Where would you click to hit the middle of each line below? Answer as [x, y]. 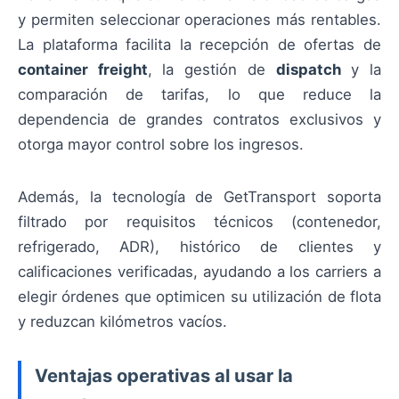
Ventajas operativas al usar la [164, 375]
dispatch [308, 70]
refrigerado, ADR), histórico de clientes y [199, 246]
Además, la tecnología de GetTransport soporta [199, 196]
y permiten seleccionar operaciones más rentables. [199, 20]
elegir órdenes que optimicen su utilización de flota [199, 296]
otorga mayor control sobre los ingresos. [161, 145]
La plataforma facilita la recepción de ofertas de [199, 45]
